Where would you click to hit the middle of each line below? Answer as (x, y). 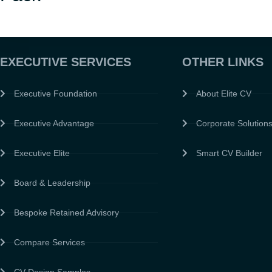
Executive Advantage (54, 124)
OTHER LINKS (223, 62)
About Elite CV (223, 94)
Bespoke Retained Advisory (66, 213)
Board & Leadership (52, 183)
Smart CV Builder (229, 153)
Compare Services (49, 243)
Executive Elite (42, 153)
